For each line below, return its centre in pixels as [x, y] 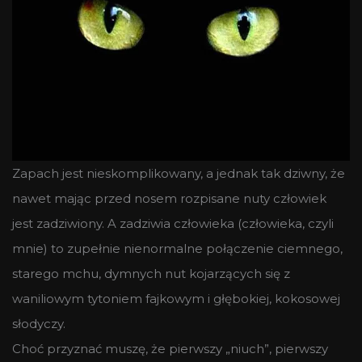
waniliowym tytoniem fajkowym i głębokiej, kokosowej [176, 298]
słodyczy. [39, 323]
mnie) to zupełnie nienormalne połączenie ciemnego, [177, 248]
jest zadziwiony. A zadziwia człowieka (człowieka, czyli [173, 223]
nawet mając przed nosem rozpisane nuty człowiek [169, 198]
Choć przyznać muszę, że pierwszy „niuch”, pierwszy [170, 348]
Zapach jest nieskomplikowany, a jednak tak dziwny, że [179, 173]
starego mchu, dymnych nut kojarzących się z [151, 273]
